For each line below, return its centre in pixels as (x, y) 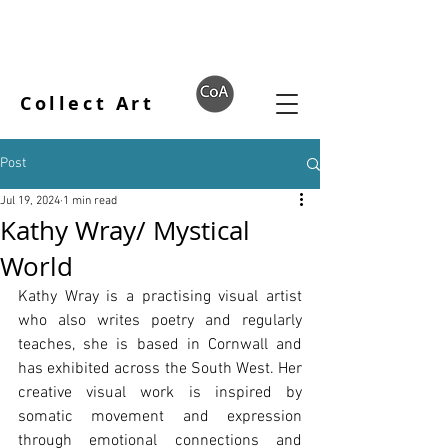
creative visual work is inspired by (160, 393)
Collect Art (87, 103)
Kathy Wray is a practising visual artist (160, 297)
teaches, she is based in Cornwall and (160, 345)
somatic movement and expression (160, 417)
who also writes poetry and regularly (160, 321)
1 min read (90, 201)
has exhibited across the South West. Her (160, 369)
